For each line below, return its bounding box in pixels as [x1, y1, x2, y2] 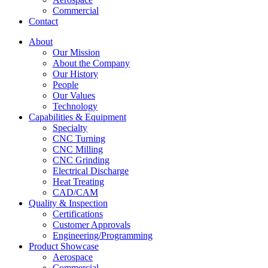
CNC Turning [53, 133, 105, 144]
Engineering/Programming [53, 230, 153, 240]
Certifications [53, 209, 103, 219]
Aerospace [53, 252, 93, 262]
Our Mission [53, 47, 100, 57]
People [53, 80, 78, 90]
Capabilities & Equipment [29, 112, 126, 122]
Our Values [53, 90, 95, 100]
